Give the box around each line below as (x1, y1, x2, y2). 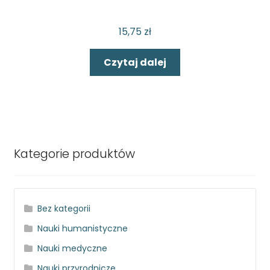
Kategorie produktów (13, 145, 135, 163)
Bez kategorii (37, 202, 91, 215)
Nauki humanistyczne (37, 222, 128, 234)
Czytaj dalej (104, 55, 166, 69)
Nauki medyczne (37, 242, 108, 254)
